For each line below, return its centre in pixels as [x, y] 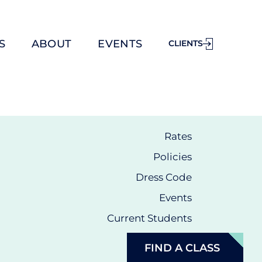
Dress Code [164, 177]
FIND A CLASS [182, 248]
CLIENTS [186, 44]
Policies [173, 157]
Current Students [150, 218]
